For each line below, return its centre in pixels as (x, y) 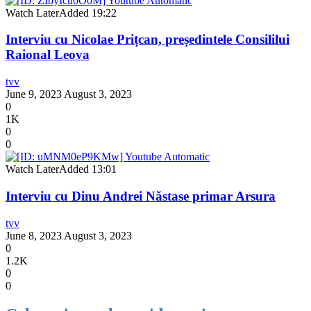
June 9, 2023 (34, 94)
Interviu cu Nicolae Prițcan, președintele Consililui (148, 40)
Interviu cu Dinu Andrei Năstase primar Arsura (141, 196)
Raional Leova (48, 55)
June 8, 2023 (34, 235)
